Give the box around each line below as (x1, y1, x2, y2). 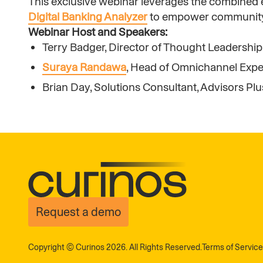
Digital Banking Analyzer (28, 10, 147, 23)
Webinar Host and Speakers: (28, 25, 167, 39)
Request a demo (36, 205, 121, 219)
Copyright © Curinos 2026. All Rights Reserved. (28, 242, 202, 252)
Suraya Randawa (42, 60, 126, 74)
